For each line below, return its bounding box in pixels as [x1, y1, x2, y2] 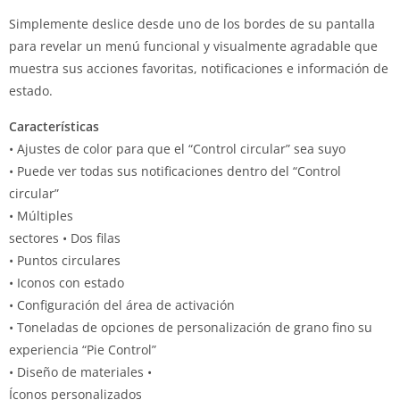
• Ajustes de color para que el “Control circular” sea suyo [9, 140, 346, 157]
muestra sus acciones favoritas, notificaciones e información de [9, 60, 388, 77]
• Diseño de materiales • [9, 363, 152, 380]
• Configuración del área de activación [9, 296, 235, 313]
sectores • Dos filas [9, 229, 121, 246]
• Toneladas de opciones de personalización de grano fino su [9, 319, 372, 336]
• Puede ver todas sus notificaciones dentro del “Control [9, 162, 341, 179]
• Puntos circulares [9, 252, 121, 269]
